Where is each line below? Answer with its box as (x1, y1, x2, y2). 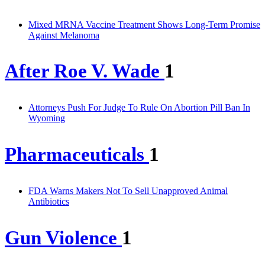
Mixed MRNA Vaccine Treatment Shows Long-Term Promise (28, 19, 260, 30)
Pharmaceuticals (5, 144, 149, 166)
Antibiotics (28, 196, 69, 206)
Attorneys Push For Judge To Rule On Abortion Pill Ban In (28, 102, 250, 113)
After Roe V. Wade (5, 60, 164, 82)
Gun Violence (5, 227, 122, 248)
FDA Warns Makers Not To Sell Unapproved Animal (28, 185, 228, 196)
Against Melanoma (28, 30, 99, 40)
